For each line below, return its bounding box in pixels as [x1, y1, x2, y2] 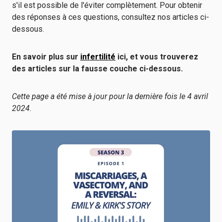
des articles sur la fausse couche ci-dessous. [12, 64, 183, 73]
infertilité [80, 52, 115, 61]
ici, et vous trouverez [115, 52, 198, 61]
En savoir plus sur [12, 52, 80, 61]
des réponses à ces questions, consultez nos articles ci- [12, 12, 209, 22]
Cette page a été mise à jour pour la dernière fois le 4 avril [12, 92, 208, 101]
